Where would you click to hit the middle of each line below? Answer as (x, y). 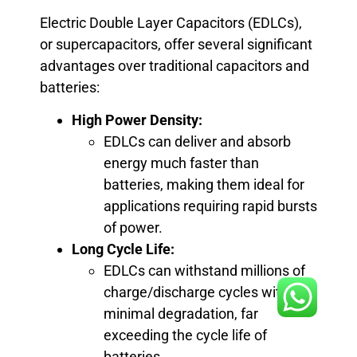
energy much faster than (181, 163)
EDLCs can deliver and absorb (197, 142)
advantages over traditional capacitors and (175, 65)
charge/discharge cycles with (196, 292)
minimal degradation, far (181, 314)
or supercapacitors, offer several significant (176, 44)
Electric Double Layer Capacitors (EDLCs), (171, 22)
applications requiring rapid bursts (210, 206)
